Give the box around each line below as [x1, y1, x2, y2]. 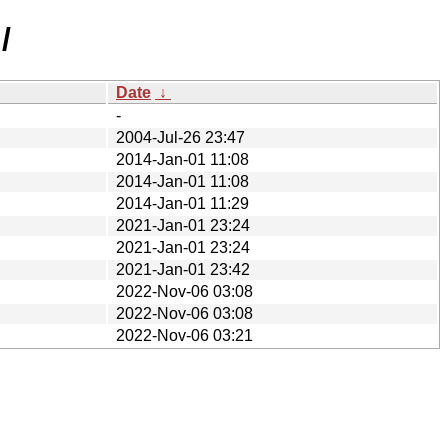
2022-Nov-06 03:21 [116, 326, 253, 344]
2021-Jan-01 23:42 [116, 260, 250, 278]
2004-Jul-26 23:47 [116, 128, 245, 146]
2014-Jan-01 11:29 [116, 194, 249, 212]
